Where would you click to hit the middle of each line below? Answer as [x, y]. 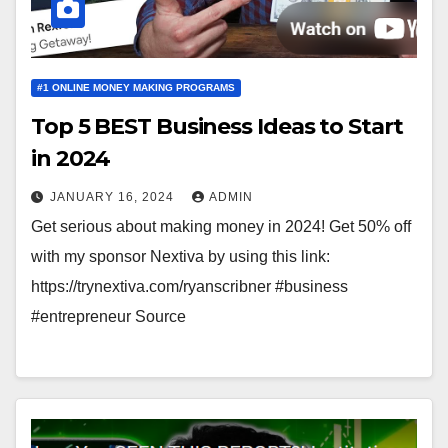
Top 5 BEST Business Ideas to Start [217, 126]
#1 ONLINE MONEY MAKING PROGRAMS [136, 87]
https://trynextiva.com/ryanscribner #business [189, 286]
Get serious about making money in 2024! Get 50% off [221, 226]
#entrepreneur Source [108, 316]
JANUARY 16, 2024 [114, 196]
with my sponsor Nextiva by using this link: [180, 256]
